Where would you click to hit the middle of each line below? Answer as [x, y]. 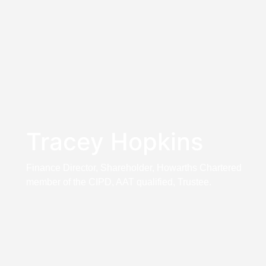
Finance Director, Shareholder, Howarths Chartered [134, 167]
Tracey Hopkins [114, 141]
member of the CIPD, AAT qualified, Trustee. [118, 182]
